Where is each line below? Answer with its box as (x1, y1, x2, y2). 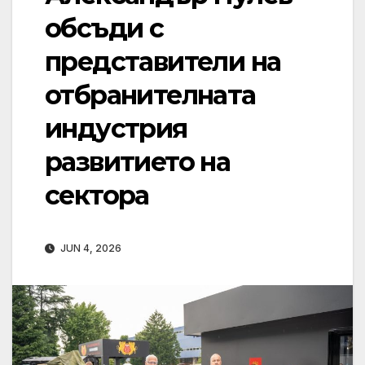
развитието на (45, 146, 231, 178)
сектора (45, 179, 149, 212)
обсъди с (45, 12, 164, 45)
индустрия (45, 112, 187, 145)
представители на (45, 46, 281, 78)
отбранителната (45, 79, 256, 112)
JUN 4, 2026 (58, 242, 121, 255)
